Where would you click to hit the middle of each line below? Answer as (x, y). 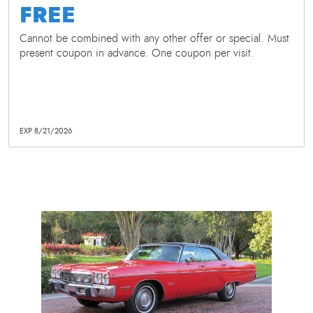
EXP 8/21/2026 (46, 130)
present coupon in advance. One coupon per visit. (137, 53)
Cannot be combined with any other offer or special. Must (154, 38)
